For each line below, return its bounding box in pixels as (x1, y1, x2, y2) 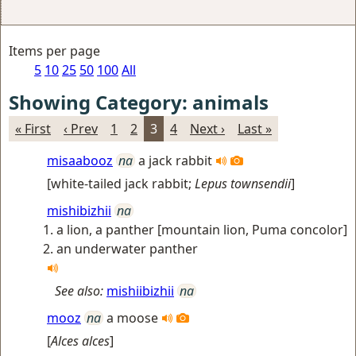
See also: (55, 282, 103, 300)
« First (15, 120, 51, 137)
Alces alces (51, 332, 110, 350)
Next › (190, 120, 225, 137)
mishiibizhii (106, 282, 174, 300)
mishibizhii (47, 202, 111, 219)
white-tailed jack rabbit (51, 175, 188, 192)
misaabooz (47, 152, 113, 169)
